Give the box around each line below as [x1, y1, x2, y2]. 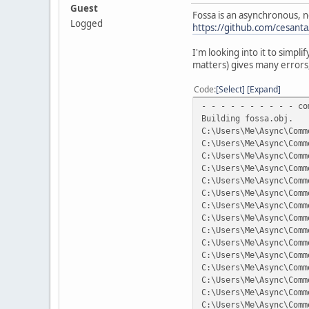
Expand [250, 83, 278, 95]
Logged [70, 17, 103, 30]
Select [219, 83, 242, 95]
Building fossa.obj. [201, 112, 293, 123]
